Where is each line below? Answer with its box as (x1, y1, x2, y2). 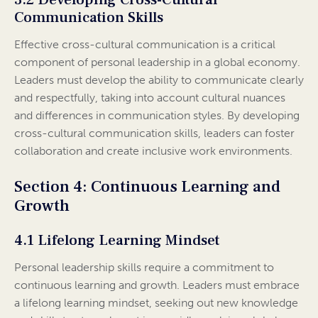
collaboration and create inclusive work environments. (14, 144, 292, 158)
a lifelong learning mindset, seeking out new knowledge (14, 296, 298, 310)
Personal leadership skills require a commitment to (14, 261, 274, 275)
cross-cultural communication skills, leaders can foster (14, 126, 295, 141)
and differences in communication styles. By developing (14, 109, 300, 123)
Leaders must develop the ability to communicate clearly (14, 73, 304, 87)
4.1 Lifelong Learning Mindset (14, 231, 219, 251)
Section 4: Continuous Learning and (14, 176, 280, 198)
